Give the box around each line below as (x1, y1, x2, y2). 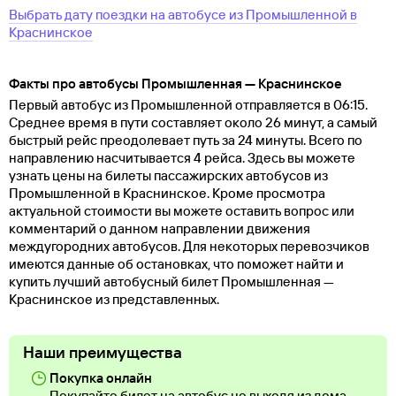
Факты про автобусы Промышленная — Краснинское (9, 75, 342, 93)
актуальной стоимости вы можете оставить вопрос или (9, 202, 354, 220)
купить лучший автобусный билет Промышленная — (9, 273, 334, 291)
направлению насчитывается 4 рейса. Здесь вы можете (9, 149, 355, 167)
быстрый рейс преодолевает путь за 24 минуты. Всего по (9, 132, 362, 149)
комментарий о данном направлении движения (9, 220, 310, 238)
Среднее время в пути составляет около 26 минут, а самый (9, 114, 377, 132)
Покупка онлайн (49, 369, 152, 387)
